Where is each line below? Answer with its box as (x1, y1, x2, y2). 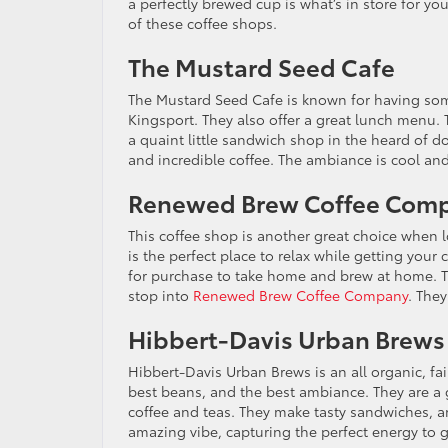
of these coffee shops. (128, 13, 277, 33)
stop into (128, 285, 193, 305)
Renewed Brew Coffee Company (193, 285, 408, 305)
